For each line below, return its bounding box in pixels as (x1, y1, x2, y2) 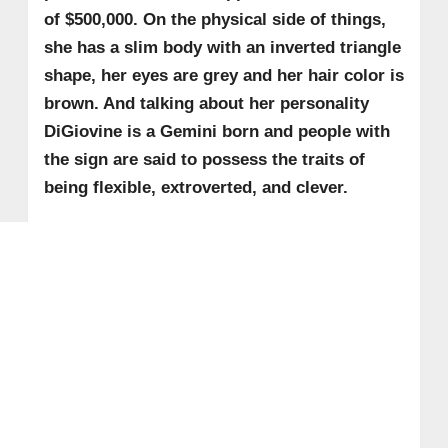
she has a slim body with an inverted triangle (43, 37, 401, 57)
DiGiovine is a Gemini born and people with (43, 121, 390, 141)
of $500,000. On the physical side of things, (43, 9, 386, 29)
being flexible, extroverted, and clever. (43, 177, 348, 197)
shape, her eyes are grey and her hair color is (43, 65, 404, 85)
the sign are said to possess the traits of (43, 149, 365, 169)
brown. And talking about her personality (43, 93, 369, 113)
